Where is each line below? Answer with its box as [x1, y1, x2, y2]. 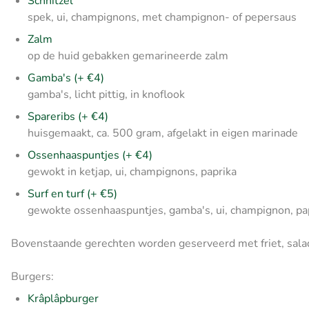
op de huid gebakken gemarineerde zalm [28, 48, 228, 64]
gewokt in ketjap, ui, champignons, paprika [28, 164, 237, 180]
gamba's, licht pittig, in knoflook [28, 87, 185, 103]
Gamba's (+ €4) [28, 70, 104, 86]
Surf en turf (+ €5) [28, 186, 117, 202]
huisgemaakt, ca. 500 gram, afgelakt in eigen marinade [28, 126, 298, 141]
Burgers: [11, 269, 54, 285]
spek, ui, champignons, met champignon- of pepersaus [28, 10, 297, 26]
